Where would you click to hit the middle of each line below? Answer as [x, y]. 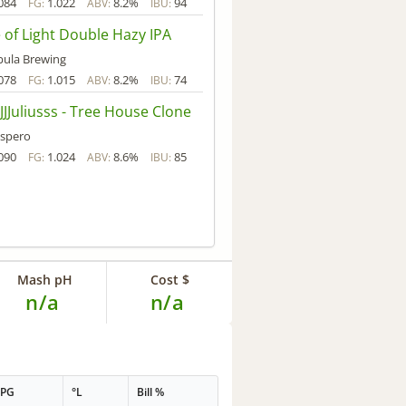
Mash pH [44, 279]
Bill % [151, 392]
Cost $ [169, 279]
